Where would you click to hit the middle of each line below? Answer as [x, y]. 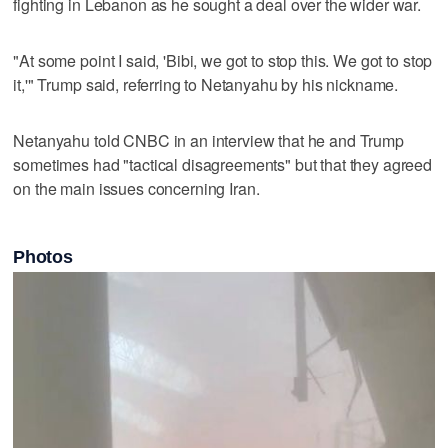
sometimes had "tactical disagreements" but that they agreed [223, 164]
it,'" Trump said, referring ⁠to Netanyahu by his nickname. [206, 84]
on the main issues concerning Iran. [136, 188]
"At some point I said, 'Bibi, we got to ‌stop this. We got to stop [223, 60]
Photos [43, 256]
